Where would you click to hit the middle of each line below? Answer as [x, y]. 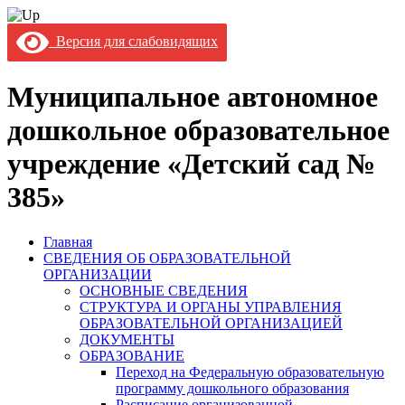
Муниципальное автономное [193, 97]
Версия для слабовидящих [133, 41]
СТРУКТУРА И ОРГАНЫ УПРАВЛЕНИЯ [211, 306]
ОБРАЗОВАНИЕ [132, 355]
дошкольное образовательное [198, 131]
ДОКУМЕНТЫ [127, 339]
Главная [68, 241]
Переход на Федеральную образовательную [250, 372]
